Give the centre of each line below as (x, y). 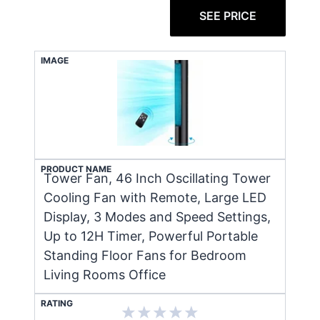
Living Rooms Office (105, 274)
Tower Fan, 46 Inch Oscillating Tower (157, 178)
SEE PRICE (227, 15)
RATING (57, 303)
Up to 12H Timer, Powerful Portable (151, 236)
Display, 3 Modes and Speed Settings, (157, 216)
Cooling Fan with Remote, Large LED (155, 197)
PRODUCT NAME (76, 169)
